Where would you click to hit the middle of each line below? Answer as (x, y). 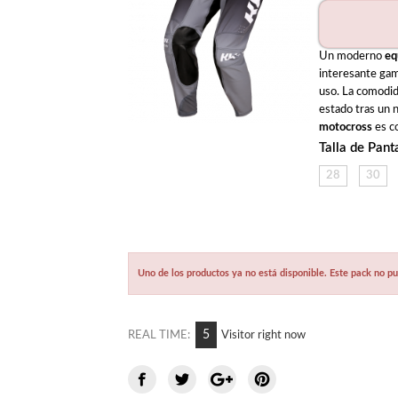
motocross (345, 127)
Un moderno (351, 56)
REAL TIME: (159, 335)
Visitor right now (263, 335)
